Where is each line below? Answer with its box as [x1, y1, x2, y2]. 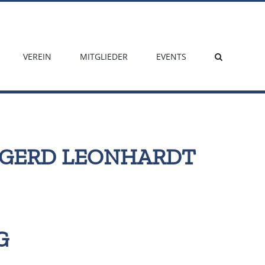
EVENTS [156, 50, 186, 62]
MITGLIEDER [80, 50, 128, 62]
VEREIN [23, 50, 51, 62]
